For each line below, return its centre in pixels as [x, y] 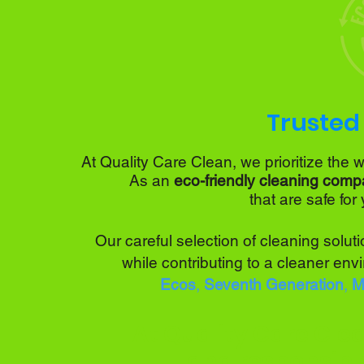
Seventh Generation [273, 284]
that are [277, 199]
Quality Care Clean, [168, 162]
